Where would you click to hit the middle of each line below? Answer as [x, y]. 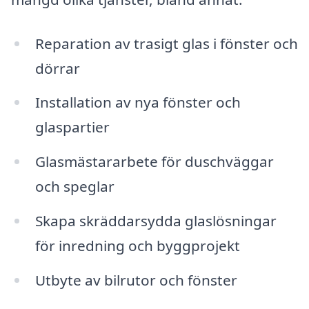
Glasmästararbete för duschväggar [154, 162]
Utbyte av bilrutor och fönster [136, 280]
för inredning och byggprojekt [137, 246]
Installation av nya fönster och [138, 102]
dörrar [57, 68]
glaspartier [72, 127]
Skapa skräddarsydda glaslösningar [156, 221]
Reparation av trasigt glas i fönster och [166, 43]
